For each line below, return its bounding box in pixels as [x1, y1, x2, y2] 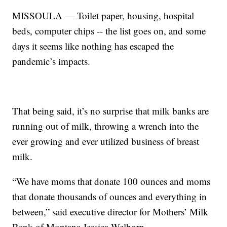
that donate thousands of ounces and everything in [12, 190, 207, 203]
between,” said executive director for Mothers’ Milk [12, 205, 209, 218]
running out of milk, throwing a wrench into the [12, 119, 199, 132]
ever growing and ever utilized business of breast [12, 134, 200, 147]
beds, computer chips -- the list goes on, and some [12, 24, 206, 37]
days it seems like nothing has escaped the [12, 39, 174, 52]
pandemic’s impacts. [12, 54, 91, 67]
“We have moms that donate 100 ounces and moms [12, 174, 211, 187]
